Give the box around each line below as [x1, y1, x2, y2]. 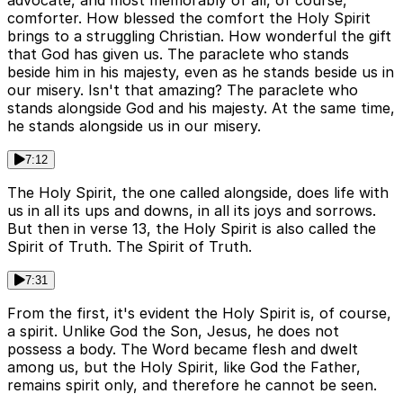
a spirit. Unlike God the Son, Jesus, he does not [7, 322, 339, 341]
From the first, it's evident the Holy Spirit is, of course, [7, 304, 391, 323]
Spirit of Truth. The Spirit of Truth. [7, 237, 252, 256]
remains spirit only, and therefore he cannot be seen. [7, 376, 377, 395]
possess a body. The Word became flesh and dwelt [7, 340, 358, 359]
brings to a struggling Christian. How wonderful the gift [7, 27, 391, 46]
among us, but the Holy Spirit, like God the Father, [7, 358, 361, 377]
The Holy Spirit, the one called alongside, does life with [7, 184, 389, 202]
